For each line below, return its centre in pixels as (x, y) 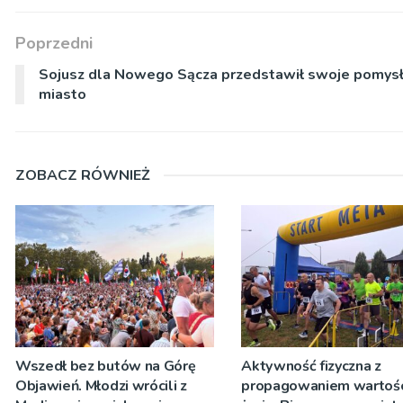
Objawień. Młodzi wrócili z (101, 386)
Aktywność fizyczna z (311, 367)
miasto (63, 94)
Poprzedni (54, 43)
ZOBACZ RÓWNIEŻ (83, 175)
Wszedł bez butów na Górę (106, 367)
